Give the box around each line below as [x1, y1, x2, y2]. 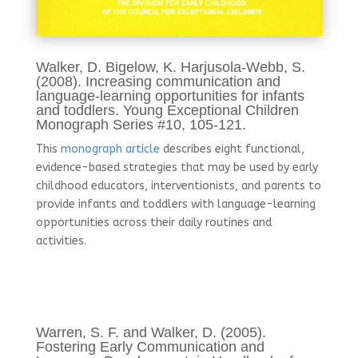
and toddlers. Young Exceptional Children [35, 101, 299, 118]
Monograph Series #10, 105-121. [35, 116, 246, 133]
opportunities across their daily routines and [35, 215, 272, 229]
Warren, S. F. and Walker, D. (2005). [35, 324, 266, 340]
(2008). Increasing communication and [35, 73, 280, 89]
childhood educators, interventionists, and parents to [35, 178, 321, 193]
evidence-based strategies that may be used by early [35, 160, 318, 174]
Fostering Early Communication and [35, 338, 265, 355]
